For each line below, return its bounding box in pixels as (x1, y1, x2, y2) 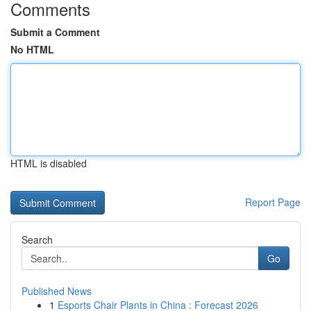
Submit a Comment (10, 25, 100, 39)
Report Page (245, 195, 301, 209)
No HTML (10, 42, 54, 56)
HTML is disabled (10, 156, 87, 170)
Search (22, 233, 53, 246)
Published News (22, 284, 92, 298)
